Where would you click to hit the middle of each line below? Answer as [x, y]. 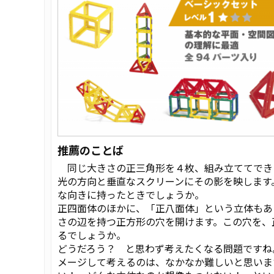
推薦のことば [91, 150]
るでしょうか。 [92, 235]
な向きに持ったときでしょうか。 [131, 195]
